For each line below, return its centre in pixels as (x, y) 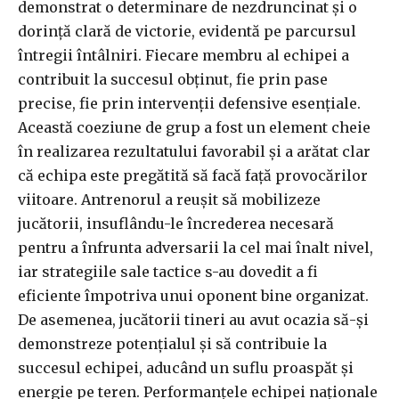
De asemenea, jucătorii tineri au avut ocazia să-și (193, 320)
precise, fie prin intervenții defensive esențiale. (189, 104)
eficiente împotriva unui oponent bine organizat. (193, 296)
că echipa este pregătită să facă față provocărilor (193, 176)
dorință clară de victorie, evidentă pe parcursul (187, 32)
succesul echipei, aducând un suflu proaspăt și (186, 368)
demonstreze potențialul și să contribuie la (172, 344)
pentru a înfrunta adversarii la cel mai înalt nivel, (195, 248)
